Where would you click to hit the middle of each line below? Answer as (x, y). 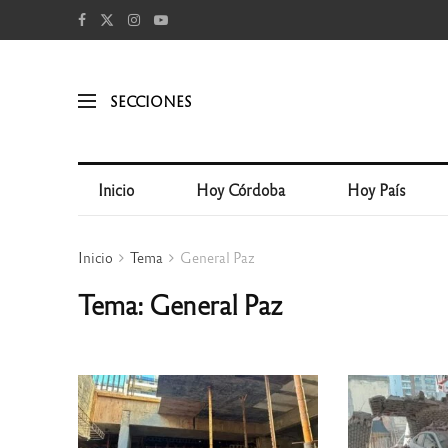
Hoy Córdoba (241, 189)
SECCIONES (150, 100)
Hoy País (377, 189)
